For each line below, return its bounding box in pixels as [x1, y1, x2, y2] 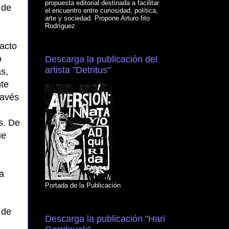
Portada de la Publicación [45, 181, 121, 190]
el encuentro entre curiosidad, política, [45, 7, 158, 15]
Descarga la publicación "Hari [45, 213, 165, 224]
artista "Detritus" [45, 65, 110, 76]
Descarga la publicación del [45, 54, 157, 65]
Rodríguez [45, 22, 75, 30]
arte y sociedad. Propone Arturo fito [45, 14, 150, 22]
